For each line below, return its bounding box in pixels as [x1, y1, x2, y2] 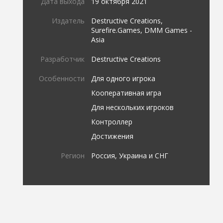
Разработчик [40, 54, 85, 64]
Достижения [91, 131, 134, 141]
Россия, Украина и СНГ [91, 150, 169, 160]
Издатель [52, 15, 85, 25]
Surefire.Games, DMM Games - [91, 25, 193, 35]
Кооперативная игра [91, 88, 162, 98]
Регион [61, 150, 85, 160]
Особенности [39, 73, 85, 83]
